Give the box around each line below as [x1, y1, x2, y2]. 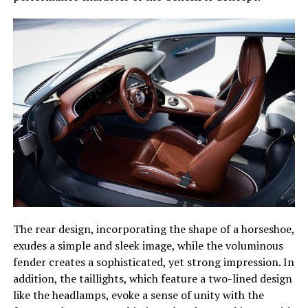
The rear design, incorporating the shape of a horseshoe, [12, 221, 294, 236]
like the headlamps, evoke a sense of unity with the [12, 287, 264, 302]
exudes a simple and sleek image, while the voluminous [12, 238, 283, 253]
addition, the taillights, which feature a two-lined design [12, 271, 292, 286]
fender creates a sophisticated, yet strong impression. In [12, 254, 294, 269]
